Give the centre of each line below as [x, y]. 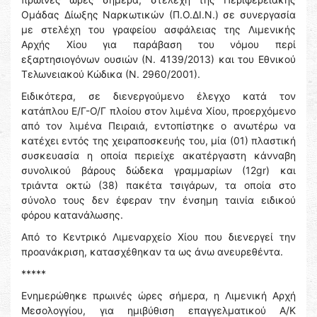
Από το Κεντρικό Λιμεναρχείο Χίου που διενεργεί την [158, 237]
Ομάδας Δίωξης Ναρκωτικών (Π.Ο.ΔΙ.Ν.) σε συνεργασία [158, 15]
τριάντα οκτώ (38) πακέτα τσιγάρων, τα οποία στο [158, 185]
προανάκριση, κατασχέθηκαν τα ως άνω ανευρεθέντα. [152, 252]
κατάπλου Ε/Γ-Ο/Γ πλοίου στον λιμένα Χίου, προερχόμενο [158, 111]
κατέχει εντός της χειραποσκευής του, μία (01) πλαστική [158, 140]
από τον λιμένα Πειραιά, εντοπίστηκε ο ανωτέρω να [158, 126]
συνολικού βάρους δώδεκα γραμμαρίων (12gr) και [158, 170]
